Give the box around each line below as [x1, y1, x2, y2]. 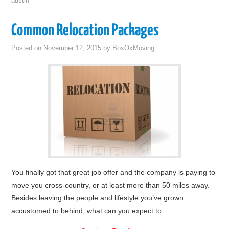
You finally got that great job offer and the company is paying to [11, 168, 216, 176]
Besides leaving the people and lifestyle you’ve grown [11, 194, 184, 202]
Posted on [11, 44, 44, 52]
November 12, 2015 [43, 44, 102, 52]
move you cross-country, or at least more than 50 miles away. [11, 181, 210, 189]
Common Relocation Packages [11, 22, 159, 39]
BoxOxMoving [112, 44, 155, 52]
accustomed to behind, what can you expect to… [11, 207, 169, 215]
